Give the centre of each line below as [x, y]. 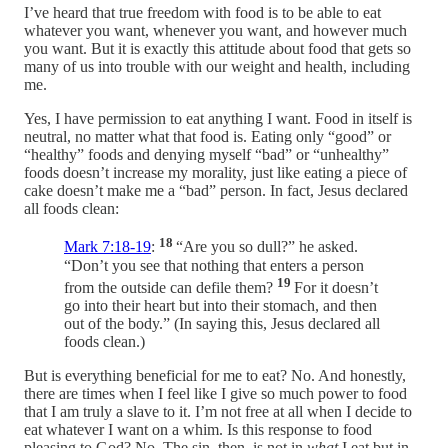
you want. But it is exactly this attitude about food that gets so [217, 49]
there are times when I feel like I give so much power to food [215, 394]
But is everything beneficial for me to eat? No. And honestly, [215, 376]
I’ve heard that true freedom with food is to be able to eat [202, 13]
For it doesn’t [336, 288]
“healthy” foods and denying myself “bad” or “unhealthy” [206, 155]
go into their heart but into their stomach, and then [220, 306]
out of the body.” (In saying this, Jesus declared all [222, 324]
